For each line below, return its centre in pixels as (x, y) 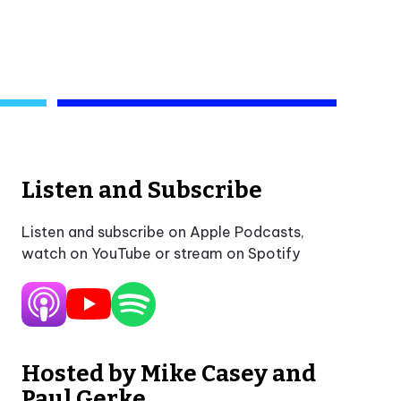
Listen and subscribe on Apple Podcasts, (163, 231)
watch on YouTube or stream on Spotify (161, 253)
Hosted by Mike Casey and (169, 373)
